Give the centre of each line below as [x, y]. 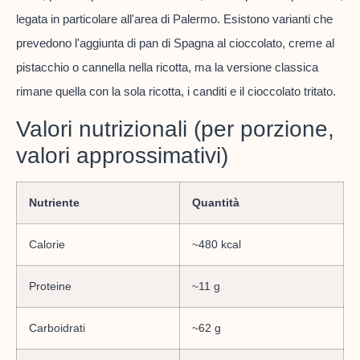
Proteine [50, 286]
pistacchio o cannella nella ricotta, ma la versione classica [167, 67]
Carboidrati [57, 327]
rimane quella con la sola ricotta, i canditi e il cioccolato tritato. [176, 92]
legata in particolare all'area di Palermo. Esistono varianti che [174, 19]
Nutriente [54, 202]
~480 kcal [217, 244]
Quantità [216, 202]
